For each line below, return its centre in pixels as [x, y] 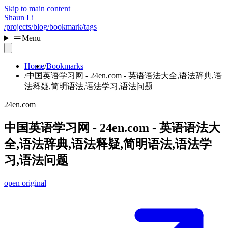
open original [25, 183]
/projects [18, 27]
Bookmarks [65, 66]
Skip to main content [37, 8]
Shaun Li [19, 18]
